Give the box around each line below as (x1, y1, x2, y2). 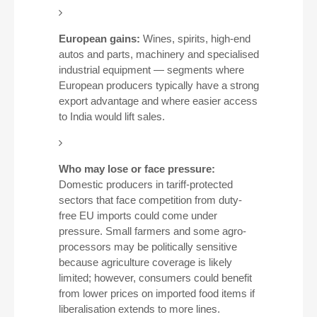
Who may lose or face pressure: (58, 163, 215, 175)
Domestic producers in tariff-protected (58, 178, 233, 190)
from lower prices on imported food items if (58, 287, 255, 299)
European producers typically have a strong (58, 79, 259, 91)
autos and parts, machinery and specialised (58, 48, 259, 60)
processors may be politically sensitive (58, 241, 237, 253)
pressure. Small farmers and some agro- (58, 225, 246, 237)
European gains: (58, 33, 140, 45)
